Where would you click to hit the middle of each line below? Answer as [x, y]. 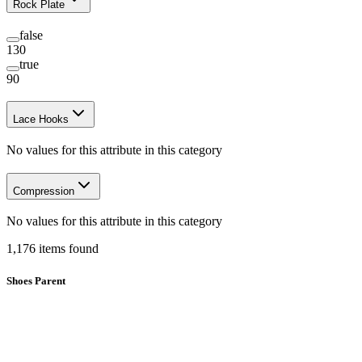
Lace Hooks [41, 120]
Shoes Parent [36, 280]
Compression [44, 191]
